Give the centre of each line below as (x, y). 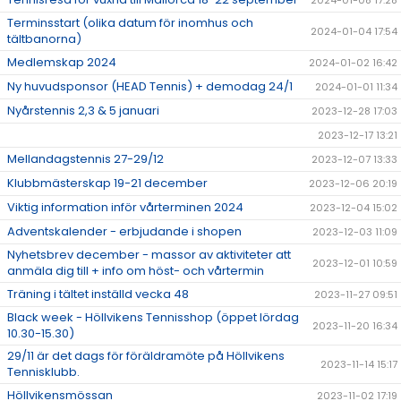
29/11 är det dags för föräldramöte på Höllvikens (146, 356)
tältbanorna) (44, 39)
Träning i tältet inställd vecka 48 (98, 294)
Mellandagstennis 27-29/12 (85, 159)
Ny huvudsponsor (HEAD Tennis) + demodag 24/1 (150, 87)
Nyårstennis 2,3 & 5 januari (83, 111)
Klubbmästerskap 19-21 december (107, 183)
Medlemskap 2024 (62, 63)
